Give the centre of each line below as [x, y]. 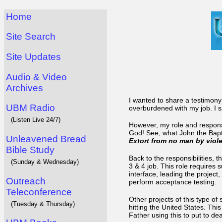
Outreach [26, 181]
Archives [25, 88]
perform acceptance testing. [173, 182]
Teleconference [39, 192]
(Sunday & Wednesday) [45, 162]
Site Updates [33, 56]
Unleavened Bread [46, 139]
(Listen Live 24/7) [36, 120]
